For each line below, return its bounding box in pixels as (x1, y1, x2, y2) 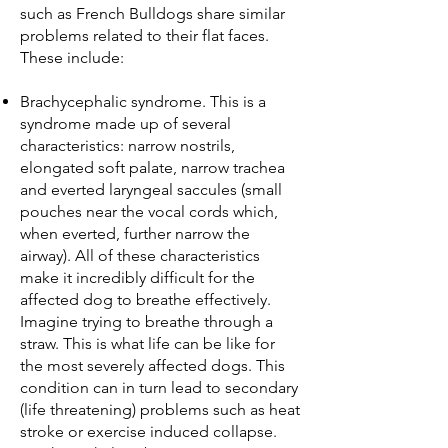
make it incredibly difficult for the (20, 267, 255, 287)
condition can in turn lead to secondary (20, 377, 298, 397)
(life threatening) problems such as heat (20, 399, 300, 419)
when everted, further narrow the (20, 223, 250, 243)
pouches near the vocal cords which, (20, 201, 278, 221)
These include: (20, 47, 124, 67)
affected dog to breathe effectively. (20, 289, 271, 309)
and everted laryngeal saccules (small (20, 179, 282, 199)
